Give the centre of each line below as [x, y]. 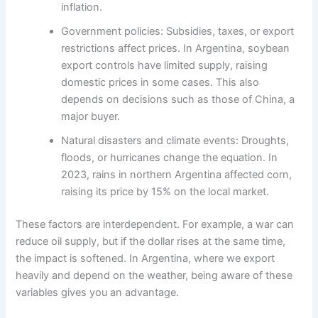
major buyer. [91, 116]
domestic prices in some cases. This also [160, 82]
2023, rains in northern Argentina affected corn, [177, 174]
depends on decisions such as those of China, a [178, 99]
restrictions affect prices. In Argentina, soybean [176, 48]
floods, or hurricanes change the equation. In [170, 157]
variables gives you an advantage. [98, 292]
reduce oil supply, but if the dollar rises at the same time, [151, 241]
